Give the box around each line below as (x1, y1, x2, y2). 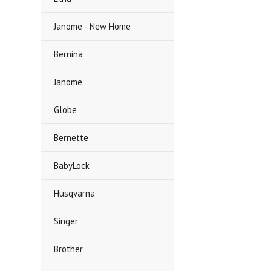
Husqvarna (54, 188, 96, 199)
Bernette (54, 132, 89, 143)
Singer (54, 215, 79, 227)
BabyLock (54, 160, 90, 171)
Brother (54, 243, 83, 255)
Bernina (54, 48, 83, 60)
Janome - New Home (54, 21, 131, 32)
